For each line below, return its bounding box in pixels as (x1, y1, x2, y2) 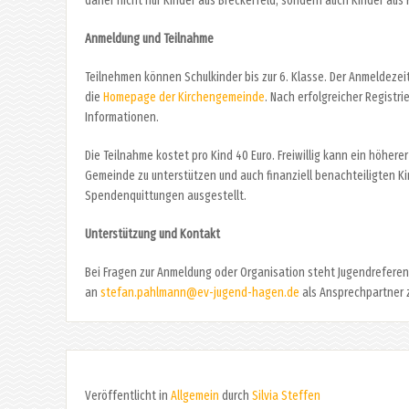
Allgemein (171, 388, 219, 404)
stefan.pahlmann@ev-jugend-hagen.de (100, 285, 299, 301)
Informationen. (85, 110, 159, 126)
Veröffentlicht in (85, 388, 171, 404)
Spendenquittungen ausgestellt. (85, 188, 246, 204)
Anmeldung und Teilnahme (85, 31, 214, 47)
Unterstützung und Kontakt (85, 226, 220, 243)
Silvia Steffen (252, 388, 320, 404)
